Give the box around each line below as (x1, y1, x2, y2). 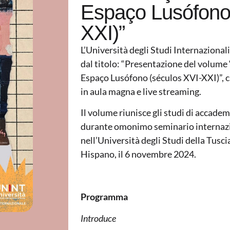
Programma (80, 191, 129, 203)
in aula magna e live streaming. (80, 85, 201, 97)
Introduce (80, 212, 116, 224)
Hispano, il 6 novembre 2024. (80, 148, 196, 160)
